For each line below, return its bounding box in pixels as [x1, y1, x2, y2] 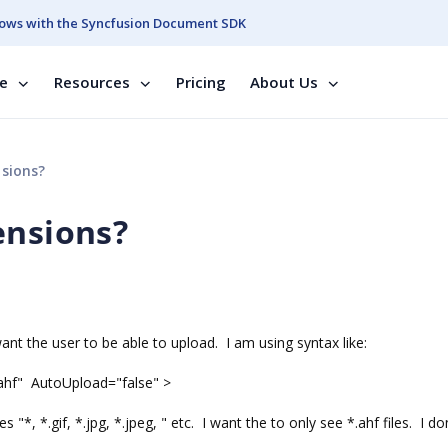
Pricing [176, 72, 226, 92]
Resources [54, 72, 130, 92]
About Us [250, 72, 318, 92]
